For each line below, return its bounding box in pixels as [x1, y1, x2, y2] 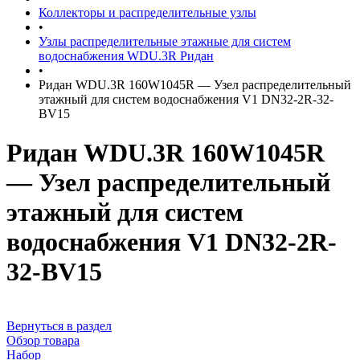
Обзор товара [6, 333, 80, 347]
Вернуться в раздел [6, 318, 112, 333]
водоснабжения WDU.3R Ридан [39, 49, 214, 63]
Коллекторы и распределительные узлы [39, 6, 256, 19]
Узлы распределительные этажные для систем [39, 35, 291, 48]
